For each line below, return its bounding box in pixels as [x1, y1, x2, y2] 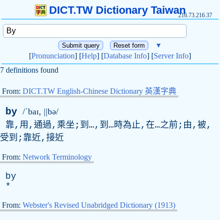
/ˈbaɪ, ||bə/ [23, 107, 58, 116]
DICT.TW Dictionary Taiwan [49, 4, 186, 16]
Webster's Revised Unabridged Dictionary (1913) [23, 201, 175, 209]
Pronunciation [31, 52, 75, 60]
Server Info [154, 52, 189, 60]
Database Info [104, 52, 147, 60]
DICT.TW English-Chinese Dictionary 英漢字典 [23, 87, 176, 95]
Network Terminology [23, 153, 92, 161]
